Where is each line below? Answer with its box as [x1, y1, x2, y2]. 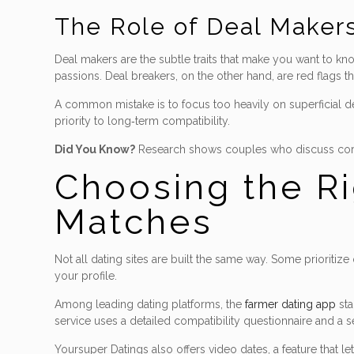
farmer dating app [245, 298, 337, 311]
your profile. [55, 269, 118, 282]
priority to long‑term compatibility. [55, 115, 231, 127]
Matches [55, 201, 214, 242]
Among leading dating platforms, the [55, 298, 246, 311]
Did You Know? [55, 143, 136, 156]
